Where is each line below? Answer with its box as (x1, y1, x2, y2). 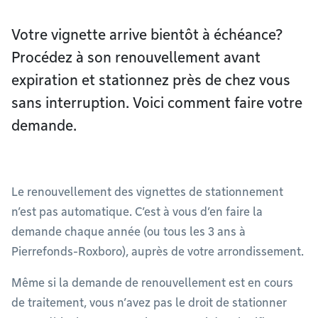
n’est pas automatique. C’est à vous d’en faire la (11, 205, 263, 219)
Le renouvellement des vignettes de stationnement (11, 185, 283, 199)
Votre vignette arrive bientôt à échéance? (11, 26, 283, 43)
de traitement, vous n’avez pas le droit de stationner (11, 296, 287, 309)
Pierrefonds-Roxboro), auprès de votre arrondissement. (11, 245, 304, 258)
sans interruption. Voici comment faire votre (11, 94, 302, 111)
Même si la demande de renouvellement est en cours (11, 276, 293, 290)
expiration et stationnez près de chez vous (11, 72, 290, 89)
